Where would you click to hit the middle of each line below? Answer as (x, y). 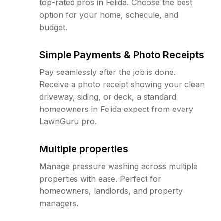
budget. (53, 27)
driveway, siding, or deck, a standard (108, 97)
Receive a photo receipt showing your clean (122, 84)
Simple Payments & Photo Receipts (122, 55)
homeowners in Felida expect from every (116, 109)
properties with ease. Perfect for (100, 179)
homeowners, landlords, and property (111, 191)
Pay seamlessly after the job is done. (108, 72)
